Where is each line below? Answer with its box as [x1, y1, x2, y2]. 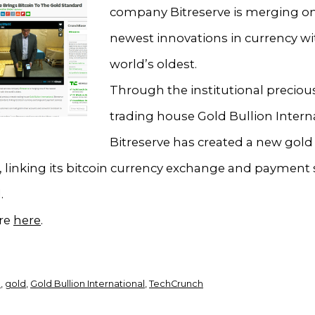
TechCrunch [149, 278, 203, 290]
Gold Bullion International [30, 278, 145, 290]
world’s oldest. [110, 56, 197, 71]
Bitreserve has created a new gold [110, 134, 313, 149]
